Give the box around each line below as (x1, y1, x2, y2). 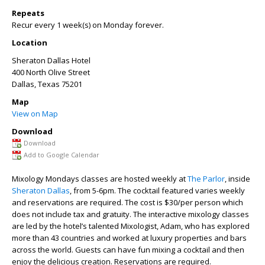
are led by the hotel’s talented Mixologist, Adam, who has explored (12, 221, 250, 231)
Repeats (12, 8, 44, 18)
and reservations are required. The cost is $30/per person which (12, 197, 243, 208)
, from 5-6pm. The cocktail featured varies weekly (70, 185, 245, 196)
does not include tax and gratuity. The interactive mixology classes (12, 209, 249, 219)
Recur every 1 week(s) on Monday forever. (12, 20, 164, 30)
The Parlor (188, 173, 225, 184)
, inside (225, 173, 250, 184)
